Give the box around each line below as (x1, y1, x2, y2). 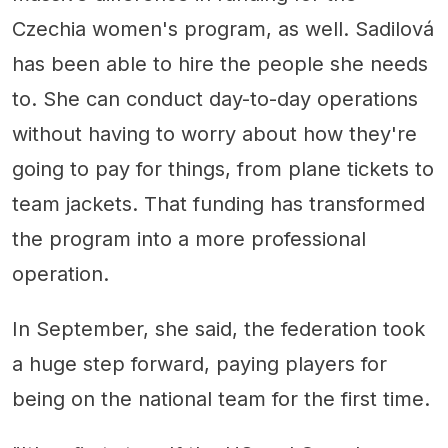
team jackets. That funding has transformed (12, 191, 425, 216)
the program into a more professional (12, 226, 366, 251)
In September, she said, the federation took (12, 316, 425, 341)
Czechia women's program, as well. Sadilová (12, 16, 434, 41)
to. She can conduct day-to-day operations (12, 86, 418, 111)
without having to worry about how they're (12, 121, 417, 146)
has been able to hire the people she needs (12, 51, 428, 76)
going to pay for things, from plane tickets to (12, 156, 434, 181)
